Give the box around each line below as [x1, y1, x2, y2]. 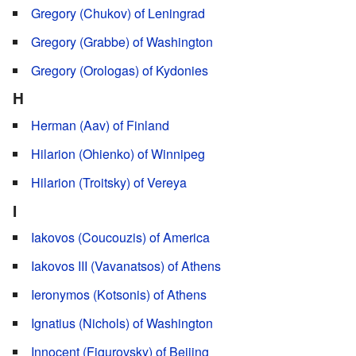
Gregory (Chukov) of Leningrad [31, 3, 205, 22]
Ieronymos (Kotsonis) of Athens [31, 285, 207, 304]
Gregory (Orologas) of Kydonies [31, 60, 208, 79]
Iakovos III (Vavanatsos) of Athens [31, 257, 221, 276]
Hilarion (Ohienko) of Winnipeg [31, 144, 205, 163]
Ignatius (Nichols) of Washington [31, 314, 213, 333]
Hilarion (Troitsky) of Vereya [31, 172, 187, 192]
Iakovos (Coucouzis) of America [31, 228, 210, 247]
